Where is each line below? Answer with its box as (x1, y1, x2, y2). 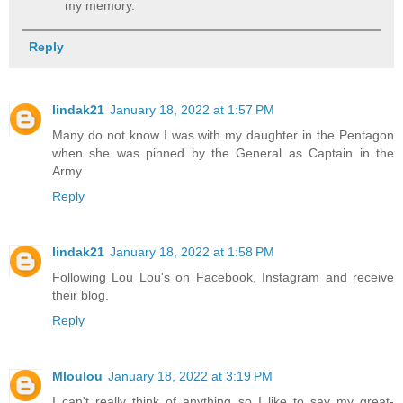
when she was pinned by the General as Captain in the (52, 145, 394, 160)
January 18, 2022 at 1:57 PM (110, 102, 274, 117)
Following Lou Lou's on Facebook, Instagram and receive (52, 269, 394, 284)
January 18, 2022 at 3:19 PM (108, 368, 273, 383)
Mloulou (52, 368, 103, 383)
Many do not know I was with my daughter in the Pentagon (52, 127, 394, 142)
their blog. (52, 287, 109, 302)
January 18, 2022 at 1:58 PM (110, 244, 274, 259)
